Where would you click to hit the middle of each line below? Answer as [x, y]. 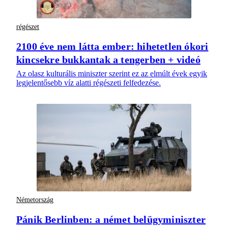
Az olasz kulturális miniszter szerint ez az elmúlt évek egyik [112, 74]
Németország [35, 199]
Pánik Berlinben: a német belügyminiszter [111, 220]
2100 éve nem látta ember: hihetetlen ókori [112, 47]
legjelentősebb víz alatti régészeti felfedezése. [89, 83]
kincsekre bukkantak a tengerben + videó [108, 60]
